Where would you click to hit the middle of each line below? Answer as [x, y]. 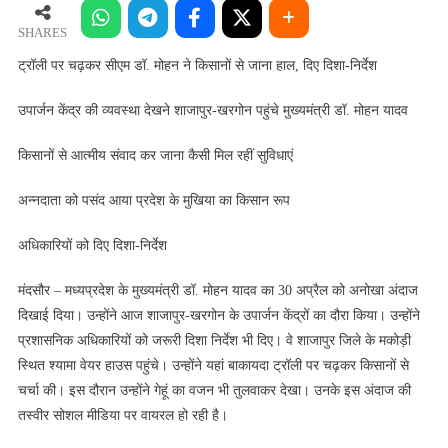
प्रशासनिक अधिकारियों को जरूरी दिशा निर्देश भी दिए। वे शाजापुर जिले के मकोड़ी [214, 341]
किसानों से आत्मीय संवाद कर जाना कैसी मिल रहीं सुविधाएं [155, 156]
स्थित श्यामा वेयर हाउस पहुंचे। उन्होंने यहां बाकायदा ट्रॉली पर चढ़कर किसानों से [213, 366]
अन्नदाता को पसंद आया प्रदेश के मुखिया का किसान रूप [153, 201]
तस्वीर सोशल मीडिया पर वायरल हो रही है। [124, 416]
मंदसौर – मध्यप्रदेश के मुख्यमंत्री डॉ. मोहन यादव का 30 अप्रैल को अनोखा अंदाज [217, 291]
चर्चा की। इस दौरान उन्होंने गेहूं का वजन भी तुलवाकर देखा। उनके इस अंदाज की [214, 391]
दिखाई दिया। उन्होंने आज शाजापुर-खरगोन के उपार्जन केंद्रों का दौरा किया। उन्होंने [218, 316]
